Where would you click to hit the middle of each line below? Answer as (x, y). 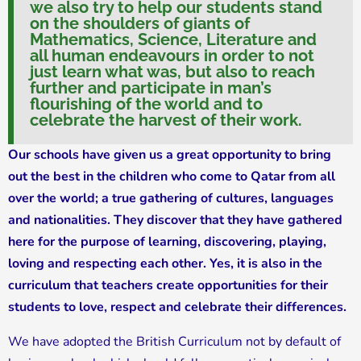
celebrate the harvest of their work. (166, 120)
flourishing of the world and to (146, 104)
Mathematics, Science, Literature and (173, 40)
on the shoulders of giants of (140, 24)
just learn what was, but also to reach (172, 72)
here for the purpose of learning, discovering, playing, (167, 242)
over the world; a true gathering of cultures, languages (171, 199)
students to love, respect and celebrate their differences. (177, 307)
